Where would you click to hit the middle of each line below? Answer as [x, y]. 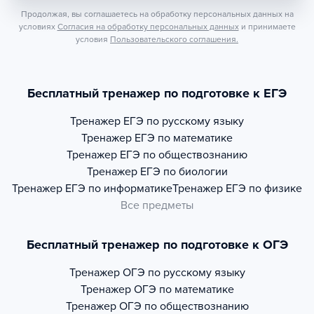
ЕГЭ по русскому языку [184, 122]
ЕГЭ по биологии [184, 172]
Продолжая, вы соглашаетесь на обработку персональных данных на [157, 14]
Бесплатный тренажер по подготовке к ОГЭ [157, 245]
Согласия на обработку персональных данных [148, 27]
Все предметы [157, 206]
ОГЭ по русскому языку [184, 273]
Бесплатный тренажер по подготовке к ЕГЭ [157, 94]
